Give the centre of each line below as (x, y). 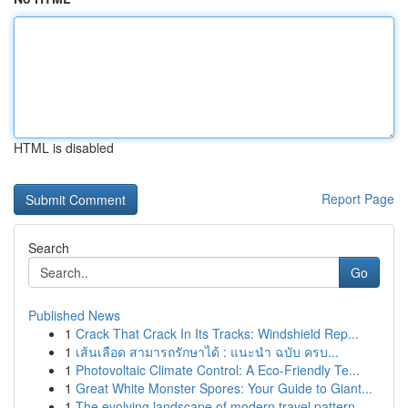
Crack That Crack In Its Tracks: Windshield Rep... (217, 333)
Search (49, 248)
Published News (74, 315)
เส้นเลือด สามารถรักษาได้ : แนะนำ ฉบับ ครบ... (207, 352)
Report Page (358, 199)
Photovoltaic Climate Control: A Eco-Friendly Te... (218, 370)
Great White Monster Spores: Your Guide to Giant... (224, 388)
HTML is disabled (64, 148)
